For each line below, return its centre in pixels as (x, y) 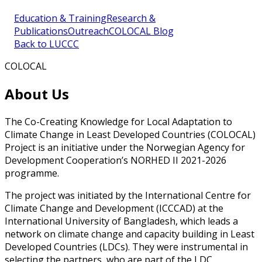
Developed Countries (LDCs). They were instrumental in (126, 247)
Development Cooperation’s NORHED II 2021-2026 (116, 160)
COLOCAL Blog (141, 31)
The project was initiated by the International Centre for (128, 195)
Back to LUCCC (46, 44)
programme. (32, 173)
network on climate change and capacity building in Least (130, 234)
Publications (41, 31)
